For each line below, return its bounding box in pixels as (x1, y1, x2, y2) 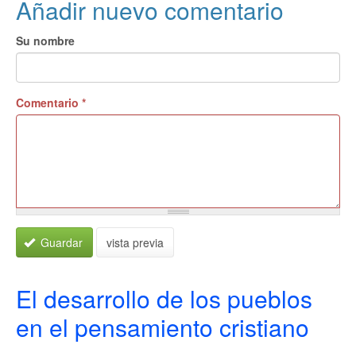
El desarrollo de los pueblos (16, 281, 312, 315)
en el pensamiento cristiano (16, 310, 309, 344)
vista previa (106, 234, 164, 250)
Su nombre (16, 33, 75, 48)
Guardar (37, 234, 83, 250)
